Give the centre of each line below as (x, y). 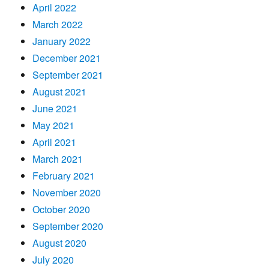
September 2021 (68, 74)
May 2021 (54, 125)
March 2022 (58, 24)
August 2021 (60, 91)
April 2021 (55, 142)
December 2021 (67, 58)
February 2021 (64, 175)
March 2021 (58, 159)
